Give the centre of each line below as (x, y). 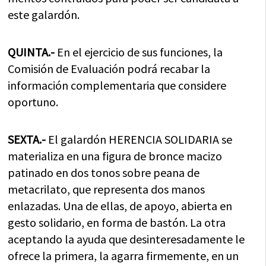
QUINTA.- (31, 52)
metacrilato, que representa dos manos (107, 189)
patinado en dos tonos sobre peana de (104, 172)
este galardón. (44, 14)
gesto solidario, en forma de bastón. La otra (117, 222)
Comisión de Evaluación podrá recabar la (109, 68)
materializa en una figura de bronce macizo (115, 156)
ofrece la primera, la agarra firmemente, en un (123, 255)
